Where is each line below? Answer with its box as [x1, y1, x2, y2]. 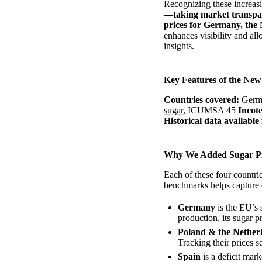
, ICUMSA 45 [183, 105, 238, 116]
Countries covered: [164, 95, 239, 105]
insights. [164, 41, 194, 51]
